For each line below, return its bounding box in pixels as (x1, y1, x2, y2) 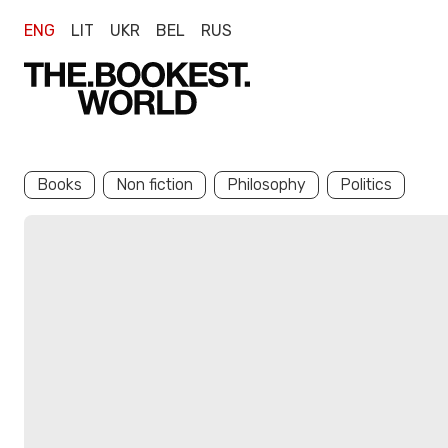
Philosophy (227, 175, 306, 195)
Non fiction (116, 175, 193, 195)
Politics (340, 175, 392, 195)
